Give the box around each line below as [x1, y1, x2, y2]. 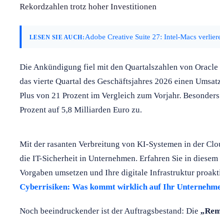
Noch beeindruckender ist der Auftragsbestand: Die [20, 206, 200, 216]
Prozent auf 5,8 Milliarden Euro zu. [20, 105, 142, 114]
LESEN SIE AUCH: [29, 33, 85, 41]
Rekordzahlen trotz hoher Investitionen [20, 1, 157, 11]
